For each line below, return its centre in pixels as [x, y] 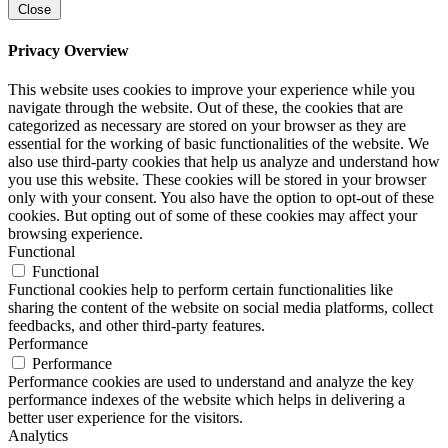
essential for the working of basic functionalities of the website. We [218, 143]
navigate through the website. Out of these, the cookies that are [205, 107]
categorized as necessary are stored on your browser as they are [207, 125]
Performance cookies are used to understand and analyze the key [211, 381]
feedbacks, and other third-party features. [136, 325]
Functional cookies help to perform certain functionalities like [200, 289]
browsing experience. [75, 233]
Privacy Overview [68, 50]
